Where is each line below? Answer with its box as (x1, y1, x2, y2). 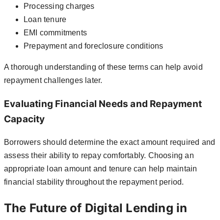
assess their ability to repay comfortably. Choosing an (4, 151, 194, 160)
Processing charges (24, 1, 95, 10)
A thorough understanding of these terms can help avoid (4, 62, 203, 71)
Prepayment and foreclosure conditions (24, 41, 164, 50)
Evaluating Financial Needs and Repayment (4, 98, 202, 110)
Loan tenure (24, 15, 67, 24)
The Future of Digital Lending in (4, 201, 188, 216)
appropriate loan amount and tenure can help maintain (4, 165, 197, 173)
